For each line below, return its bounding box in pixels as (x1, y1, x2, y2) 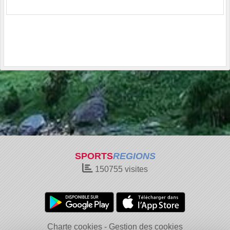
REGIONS (112, 151, 156, 161)
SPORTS (74, 151, 113, 161)
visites (123, 165, 148, 174)
